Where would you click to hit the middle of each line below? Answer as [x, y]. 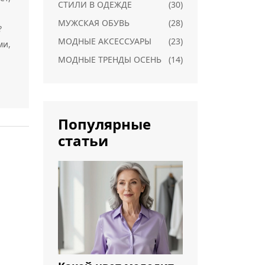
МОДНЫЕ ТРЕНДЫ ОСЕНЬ [110, 59]
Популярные [104, 124]
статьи [83, 140]
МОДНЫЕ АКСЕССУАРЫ [105, 41]
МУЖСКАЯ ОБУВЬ [94, 23]
